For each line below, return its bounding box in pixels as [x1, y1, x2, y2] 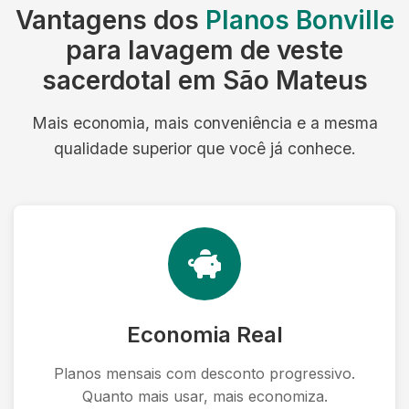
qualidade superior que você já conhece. [53, 139, 356, 158]
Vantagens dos [15, 5, 205, 36]
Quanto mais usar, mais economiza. [81, 387, 328, 405]
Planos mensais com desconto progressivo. [54, 364, 355, 383]
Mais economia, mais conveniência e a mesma [31, 113, 378, 132]
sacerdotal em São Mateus [41, 65, 368, 96]
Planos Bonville [204, 5, 394, 36]
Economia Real [126, 321, 283, 348]
